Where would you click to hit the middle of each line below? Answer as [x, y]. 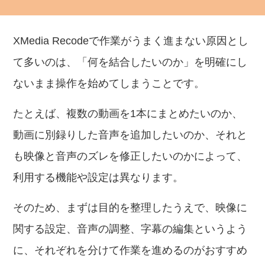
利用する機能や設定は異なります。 [98, 177]
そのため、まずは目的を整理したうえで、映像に [130, 208]
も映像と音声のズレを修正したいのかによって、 [130, 156]
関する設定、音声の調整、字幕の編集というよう [130, 229]
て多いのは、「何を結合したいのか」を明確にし [130, 62]
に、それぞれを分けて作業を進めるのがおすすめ [130, 250]
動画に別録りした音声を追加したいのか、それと [130, 135]
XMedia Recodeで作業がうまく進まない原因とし [131, 41]
